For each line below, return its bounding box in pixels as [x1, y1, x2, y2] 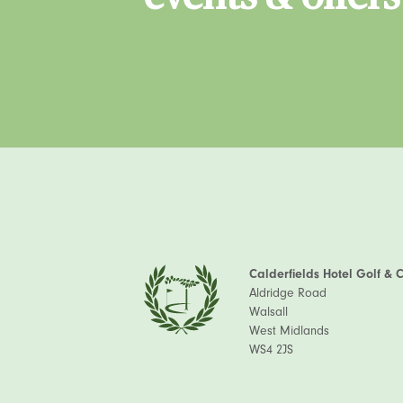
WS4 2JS [249, 342, 293, 357]
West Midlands [249, 323, 329, 338]
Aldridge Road [249, 285, 327, 300]
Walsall [249, 304, 288, 319]
